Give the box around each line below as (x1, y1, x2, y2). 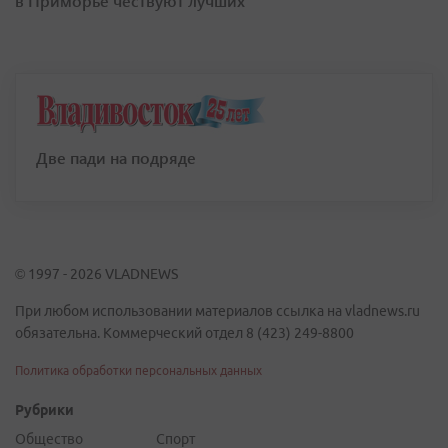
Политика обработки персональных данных (15, 364, 262, 378)
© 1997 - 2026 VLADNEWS (15, 266, 178, 283)
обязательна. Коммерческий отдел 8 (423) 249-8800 (15, 325, 354, 342)
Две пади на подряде (36, 147, 196, 169)
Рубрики (15, 402, 74, 419)
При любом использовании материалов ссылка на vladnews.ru (15, 303, 420, 320)
